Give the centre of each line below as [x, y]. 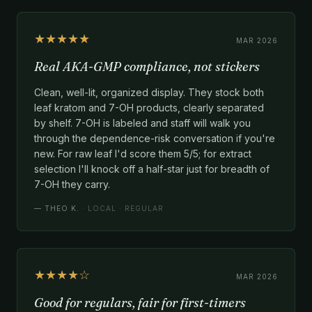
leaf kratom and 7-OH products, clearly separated [149, 107]
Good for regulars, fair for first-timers [140, 302]
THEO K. [62, 208]
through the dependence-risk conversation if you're [155, 138]
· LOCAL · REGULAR [123, 208]
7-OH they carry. [72, 184]
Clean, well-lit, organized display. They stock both [149, 92]
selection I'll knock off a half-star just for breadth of [152, 169]
